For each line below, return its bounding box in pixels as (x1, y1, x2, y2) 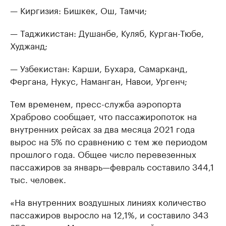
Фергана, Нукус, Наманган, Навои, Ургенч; (10, 74, 187, 87)
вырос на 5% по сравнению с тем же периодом (10, 134, 207, 147)
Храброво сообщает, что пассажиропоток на (10, 109, 197, 122)
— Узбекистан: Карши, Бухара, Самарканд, (10, 61, 188, 74)
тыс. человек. (10, 172, 66, 185)
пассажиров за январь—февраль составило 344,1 (10, 159, 214, 173)
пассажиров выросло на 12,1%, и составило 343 (10, 207, 208, 220)
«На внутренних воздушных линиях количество (10, 195, 206, 208)
